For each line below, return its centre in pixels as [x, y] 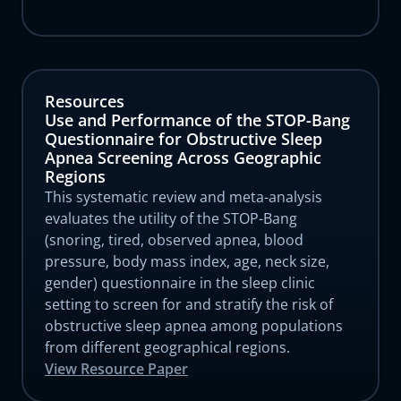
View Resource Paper [116, 369]
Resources [85, 101]
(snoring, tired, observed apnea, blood [174, 240]
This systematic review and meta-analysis [183, 197]
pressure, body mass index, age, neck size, [187, 261]
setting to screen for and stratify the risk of [189, 304]
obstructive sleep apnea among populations [194, 326]
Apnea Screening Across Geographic [183, 158]
